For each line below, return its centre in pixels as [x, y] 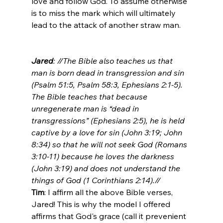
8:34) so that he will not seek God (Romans [110, 144]
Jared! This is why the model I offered [102, 204]
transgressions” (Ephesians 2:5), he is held [109, 120]
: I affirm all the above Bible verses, [109, 192]
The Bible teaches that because [90, 96]
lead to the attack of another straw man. [106, 25]
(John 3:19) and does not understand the [107, 168]
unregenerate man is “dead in [86, 108]
